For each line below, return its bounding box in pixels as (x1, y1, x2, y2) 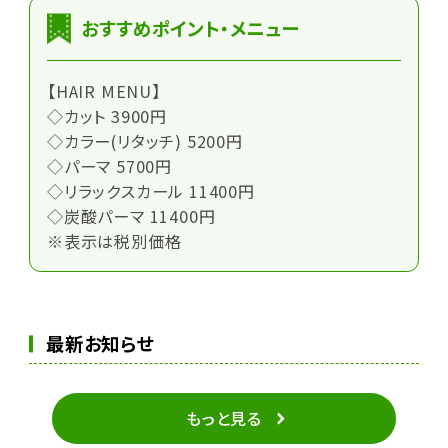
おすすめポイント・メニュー (81, 15, 299, 42)
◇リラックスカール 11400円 (46, 178, 255, 203)
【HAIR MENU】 (46, 78, 161, 103)
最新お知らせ (45, 330, 154, 357)
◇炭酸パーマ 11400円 (46, 203, 216, 228)
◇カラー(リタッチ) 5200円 (46, 128, 243, 153)
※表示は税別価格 (46, 228, 182, 253)
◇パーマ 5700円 (46, 153, 172, 178)
